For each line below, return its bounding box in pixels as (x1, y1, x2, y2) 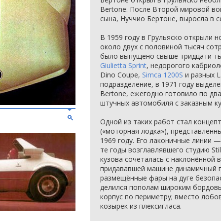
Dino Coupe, (100, 70, 142, 79)
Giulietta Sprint (100, 61, 147, 70)
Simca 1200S (142, 70, 183, 79)
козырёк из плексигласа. (100, 201, 182, 211)
